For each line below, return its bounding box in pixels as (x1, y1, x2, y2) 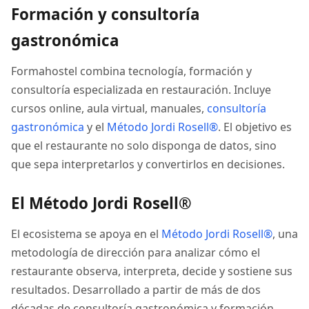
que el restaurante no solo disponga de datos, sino (11, 138, 277, 153)
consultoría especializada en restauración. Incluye (11, 82, 271, 97)
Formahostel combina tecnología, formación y (11, 63, 252, 79)
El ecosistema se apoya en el (11, 226, 161, 241)
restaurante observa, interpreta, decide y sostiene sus (11, 263, 292, 279)
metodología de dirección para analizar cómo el (11, 245, 260, 260)
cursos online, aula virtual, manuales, (11, 101, 207, 116)
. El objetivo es (218, 119, 292, 134)
